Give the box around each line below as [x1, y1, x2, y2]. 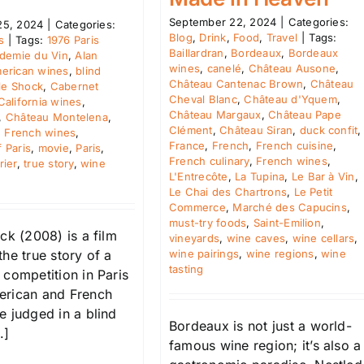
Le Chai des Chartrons [169, 184, 288, 198]
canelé [206, 61, 242, 75]
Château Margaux [169, 107, 262, 121]
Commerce [169, 200, 226, 214]
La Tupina [235, 169, 285, 183]
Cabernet [50, 79, 99, 93]
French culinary [169, 154, 249, 167]
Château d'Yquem [244, 92, 337, 106]
